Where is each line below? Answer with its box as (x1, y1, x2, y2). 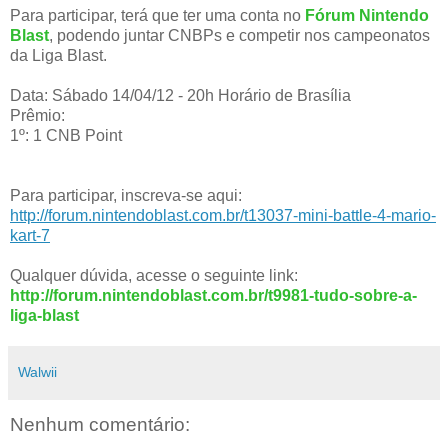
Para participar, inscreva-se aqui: (10, 186, 242, 204)
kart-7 (10, 226, 50, 244)
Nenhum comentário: (10, 413, 190, 435)
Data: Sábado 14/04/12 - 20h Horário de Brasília (10, 86, 351, 104)
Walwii (18, 363, 57, 380)
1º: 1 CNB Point (10, 126, 122, 144)
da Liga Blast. (10, 46, 107, 64)
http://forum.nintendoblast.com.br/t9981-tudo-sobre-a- (10, 286, 417, 304)
